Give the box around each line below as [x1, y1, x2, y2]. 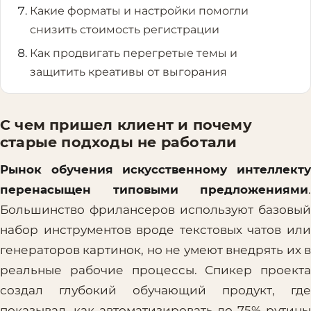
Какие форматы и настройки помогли [29, 4, 249, 18]
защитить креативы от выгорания [29, 65, 227, 78]
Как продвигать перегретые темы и [29, 46, 237, 60]
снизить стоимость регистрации [29, 23, 219, 37]
